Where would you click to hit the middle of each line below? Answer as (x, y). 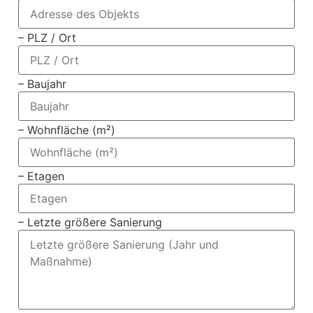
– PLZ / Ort (47, 38)
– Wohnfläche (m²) (66, 130)
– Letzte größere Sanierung (90, 223)
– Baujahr (42, 84)
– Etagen (41, 176)
